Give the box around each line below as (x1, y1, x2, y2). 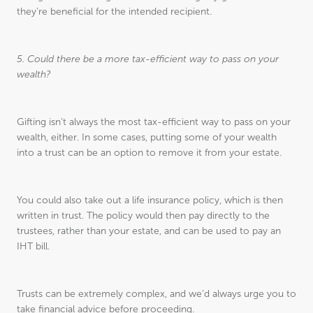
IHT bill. (17, 241, 50, 252)
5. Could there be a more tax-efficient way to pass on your (17, 54, 279, 64)
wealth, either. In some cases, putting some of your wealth (17, 132, 277, 143)
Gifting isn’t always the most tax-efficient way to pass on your (17, 117, 291, 127)
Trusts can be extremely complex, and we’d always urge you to (17, 289, 296, 299)
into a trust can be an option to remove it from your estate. (17, 147, 282, 158)
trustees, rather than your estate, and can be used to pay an (17, 226, 281, 236)
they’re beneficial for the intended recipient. (17, 6, 212, 17)
